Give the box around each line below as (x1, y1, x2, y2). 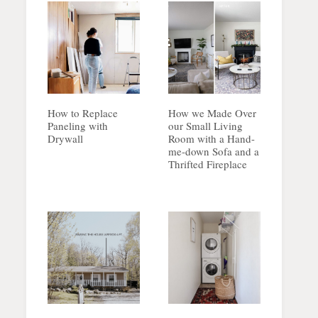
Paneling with (48, 119, 108, 133)
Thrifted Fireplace (168, 157, 247, 172)
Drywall (48, 131, 83, 146)
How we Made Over (168, 106, 256, 121)
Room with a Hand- (168, 131, 255, 146)
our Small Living (168, 119, 243, 133)
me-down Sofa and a (168, 144, 259, 159)
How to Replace (48, 106, 118, 121)
